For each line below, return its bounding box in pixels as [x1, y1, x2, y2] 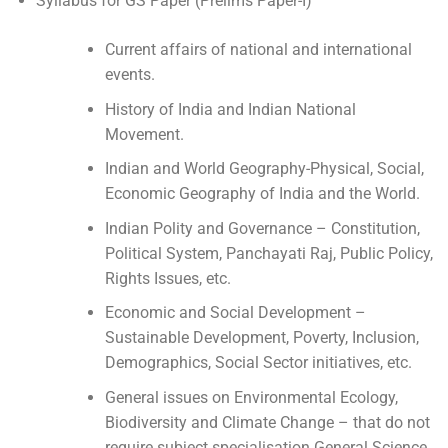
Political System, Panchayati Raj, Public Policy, [104, 243, 433, 263]
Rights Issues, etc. [104, 268, 231, 288]
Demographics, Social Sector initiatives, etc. [104, 353, 412, 373]
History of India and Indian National [104, 99, 356, 119]
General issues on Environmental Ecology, [104, 388, 398, 408]
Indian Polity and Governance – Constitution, [104, 218, 420, 238]
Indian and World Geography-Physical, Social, [104, 159, 424, 179]
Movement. [104, 124, 184, 144]
